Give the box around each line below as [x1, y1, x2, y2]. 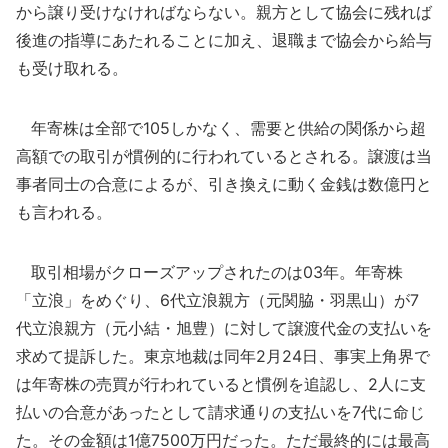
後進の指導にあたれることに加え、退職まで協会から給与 [16, 30, 432, 50]
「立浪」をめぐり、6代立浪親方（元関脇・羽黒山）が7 [16, 290, 419, 310]
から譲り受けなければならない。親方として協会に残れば [16, 2, 432, 22]
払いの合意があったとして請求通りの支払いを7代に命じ [16, 402, 425, 422]
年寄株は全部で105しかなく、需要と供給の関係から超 [16, 118, 426, 138]
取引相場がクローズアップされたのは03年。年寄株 [16, 262, 403, 282]
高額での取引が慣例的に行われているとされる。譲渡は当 [16, 146, 432, 166]
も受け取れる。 [16, 58, 128, 78]
